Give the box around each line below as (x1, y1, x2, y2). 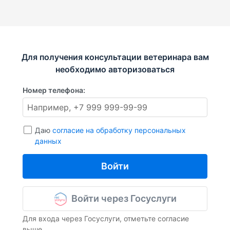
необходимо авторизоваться (55, 64, 175, 75)
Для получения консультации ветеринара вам (21, 52, 209, 63)
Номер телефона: (23, 86, 85, 95)
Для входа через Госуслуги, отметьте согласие (23, 214, 189, 223)
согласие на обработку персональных (52, 126, 186, 135)
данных (35, 137, 62, 146)
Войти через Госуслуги (71, 193, 177, 204)
